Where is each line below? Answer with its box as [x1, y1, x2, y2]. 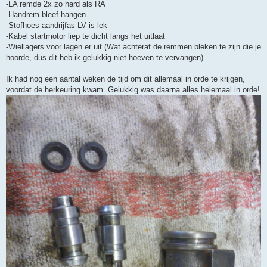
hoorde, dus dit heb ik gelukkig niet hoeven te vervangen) [6, 53, 203, 63]
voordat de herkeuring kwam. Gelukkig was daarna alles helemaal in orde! [6, 85, 260, 95]
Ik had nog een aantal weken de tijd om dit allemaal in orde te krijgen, [6, 74, 245, 84]
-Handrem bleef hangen [6, 10, 86, 20]
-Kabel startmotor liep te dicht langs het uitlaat [6, 32, 165, 41]
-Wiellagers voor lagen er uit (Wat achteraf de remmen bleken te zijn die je [6, 42, 261, 52]
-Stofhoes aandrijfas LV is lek [6, 21, 107, 30]
